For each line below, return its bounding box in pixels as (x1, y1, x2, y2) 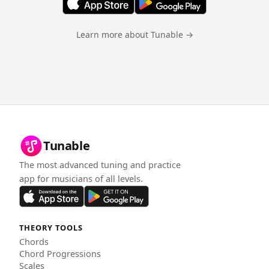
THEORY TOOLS (19, 222, 83, 233)
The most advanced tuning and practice (19, 159, 181, 171)
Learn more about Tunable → (76, 28, 193, 40)
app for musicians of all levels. (19, 172, 143, 184)
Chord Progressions (19, 247, 101, 259)
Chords (19, 235, 49, 247)
